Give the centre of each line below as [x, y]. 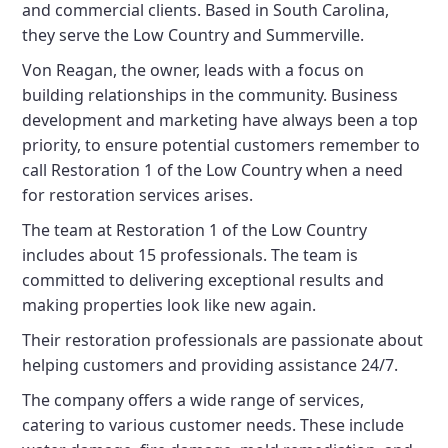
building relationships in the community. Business [210, 95]
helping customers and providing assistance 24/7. [210, 365]
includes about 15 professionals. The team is [190, 255]
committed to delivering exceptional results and [203, 280]
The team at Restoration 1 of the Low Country [195, 230]
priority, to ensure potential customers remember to [221, 145]
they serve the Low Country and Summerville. [193, 35]
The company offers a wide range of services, [193, 400]
